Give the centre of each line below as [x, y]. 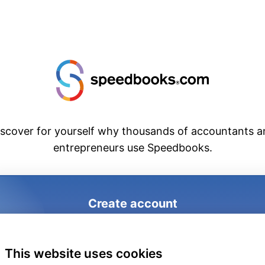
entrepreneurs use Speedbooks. [132, 147]
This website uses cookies [84, 254]
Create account [132, 203]
